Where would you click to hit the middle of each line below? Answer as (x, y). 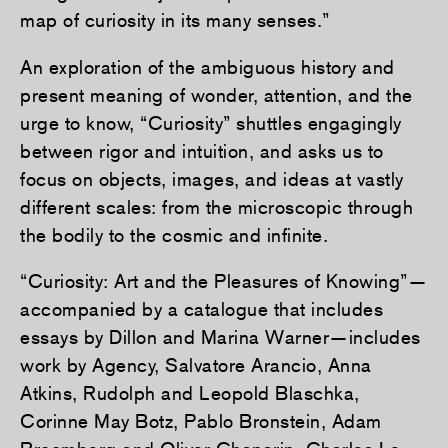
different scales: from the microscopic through (216, 206)
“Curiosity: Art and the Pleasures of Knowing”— (223, 281)
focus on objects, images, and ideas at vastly (212, 178)
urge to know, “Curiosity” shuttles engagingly (211, 122)
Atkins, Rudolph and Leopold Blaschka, (190, 393)
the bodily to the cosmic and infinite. (174, 234)
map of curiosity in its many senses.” (175, 19)
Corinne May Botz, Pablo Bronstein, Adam (201, 421)
